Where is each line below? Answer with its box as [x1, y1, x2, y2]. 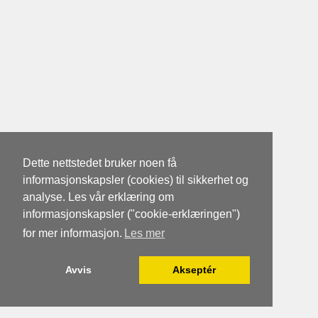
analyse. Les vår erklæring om [23, 191, 174, 204]
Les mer [124, 227, 165, 240]
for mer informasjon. [23, 227, 122, 240]
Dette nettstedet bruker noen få [23, 157, 177, 170]
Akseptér [172, 264, 216, 276]
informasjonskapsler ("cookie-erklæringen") [23, 208, 240, 221]
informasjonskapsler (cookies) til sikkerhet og [23, 174, 248, 187]
